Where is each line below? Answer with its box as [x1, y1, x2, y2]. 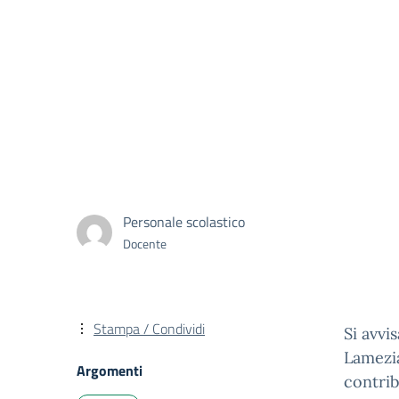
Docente [123, 233, 167, 253]
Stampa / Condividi [94, 318, 205, 339]
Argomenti [77, 360, 142, 381]
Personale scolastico [123, 210, 245, 232]
